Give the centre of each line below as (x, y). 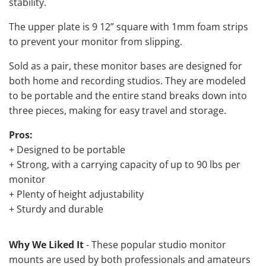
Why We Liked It (46, 244)
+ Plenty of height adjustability (76, 194)
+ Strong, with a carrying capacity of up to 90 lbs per (125, 164)
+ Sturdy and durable (56, 209)
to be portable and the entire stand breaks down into (128, 95)
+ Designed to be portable (67, 149)
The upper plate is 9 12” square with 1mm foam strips (129, 26)
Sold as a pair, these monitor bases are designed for (126, 66)
